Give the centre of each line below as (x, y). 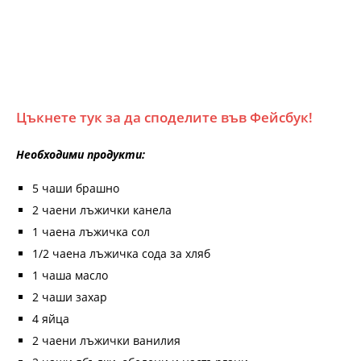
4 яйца (51, 319)
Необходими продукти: (81, 155)
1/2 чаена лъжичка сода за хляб (121, 254)
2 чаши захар (70, 297)
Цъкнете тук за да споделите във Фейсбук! (164, 118)
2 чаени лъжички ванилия (106, 341)
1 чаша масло (70, 276)
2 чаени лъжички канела (102, 210)
